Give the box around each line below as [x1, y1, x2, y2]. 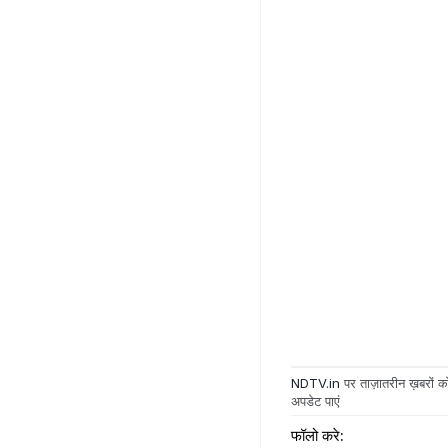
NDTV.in [291, 375, 340, 392]
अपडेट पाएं [291, 393, 340, 410]
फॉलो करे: [291, 425, 344, 445]
